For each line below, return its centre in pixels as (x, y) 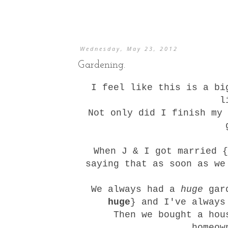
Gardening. (102, 65)
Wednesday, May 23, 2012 (129, 49)
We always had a (136, 189)
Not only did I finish (150, 113)
